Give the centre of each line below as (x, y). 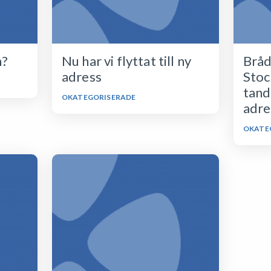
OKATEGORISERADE (99, 97)
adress (81, 77)
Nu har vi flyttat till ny (126, 61)
